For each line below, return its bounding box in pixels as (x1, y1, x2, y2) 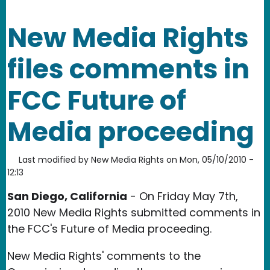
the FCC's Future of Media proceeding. (7, 221, 215, 236)
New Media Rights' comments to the (7, 248, 201, 263)
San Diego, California (7, 188, 127, 204)
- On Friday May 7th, (127, 188, 238, 204)
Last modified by (19, 153, 89, 166)
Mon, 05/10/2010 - (180, 153, 254, 166)
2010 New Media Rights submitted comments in (7, 204, 260, 220)
